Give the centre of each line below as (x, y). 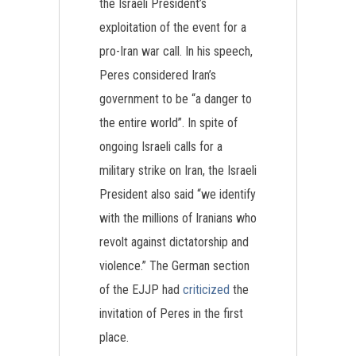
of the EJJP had (141, 290)
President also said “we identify (178, 194)
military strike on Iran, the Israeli (178, 170)
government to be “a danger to (176, 99)
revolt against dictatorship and (174, 242)
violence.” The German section (174, 266)
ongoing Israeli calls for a (161, 147)
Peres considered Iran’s (158, 75)
